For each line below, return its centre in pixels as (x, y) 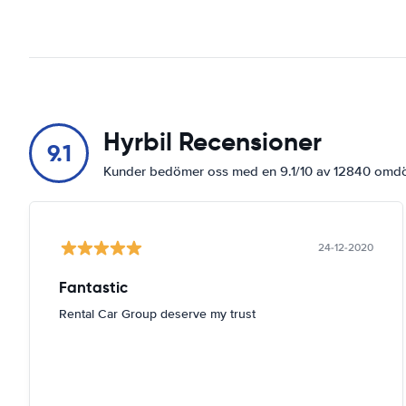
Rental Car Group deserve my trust (157, 314)
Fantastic (93, 287)
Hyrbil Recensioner (213, 142)
